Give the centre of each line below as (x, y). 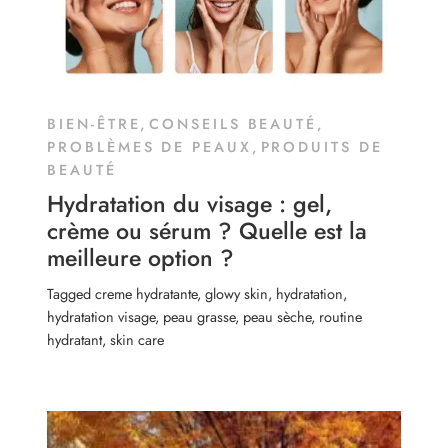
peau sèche (277, 316)
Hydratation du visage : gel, (190, 203)
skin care (137, 339)
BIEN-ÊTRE (94, 123)
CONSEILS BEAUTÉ (233, 123)
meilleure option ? (141, 257)
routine (341, 316)
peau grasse (199, 316)
